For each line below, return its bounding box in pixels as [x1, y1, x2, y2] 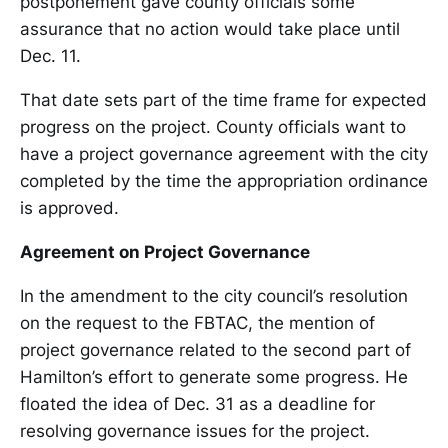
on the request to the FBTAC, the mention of [20, 312, 375, 333]
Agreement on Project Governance [20, 241, 310, 262]
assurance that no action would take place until [20, 18, 400, 39]
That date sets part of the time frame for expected [20, 89, 427, 110]
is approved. [20, 197, 119, 218]
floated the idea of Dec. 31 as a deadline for [20, 393, 375, 414]
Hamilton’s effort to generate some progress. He [20, 366, 408, 387]
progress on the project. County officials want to [20, 116, 406, 137]
